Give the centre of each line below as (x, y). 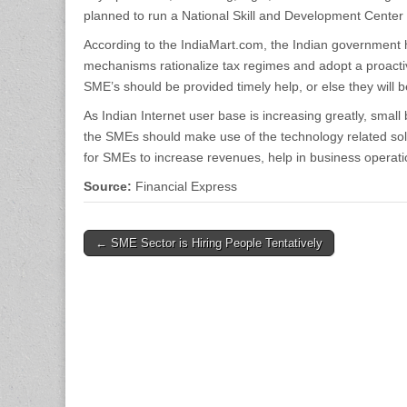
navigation (124, 266)
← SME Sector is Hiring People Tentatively (209, 243)
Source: (108, 187)
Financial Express (184, 187)
